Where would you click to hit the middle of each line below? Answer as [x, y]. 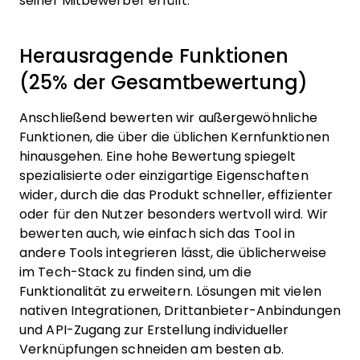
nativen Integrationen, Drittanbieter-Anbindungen [180, 311]
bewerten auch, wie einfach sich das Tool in [157, 234]
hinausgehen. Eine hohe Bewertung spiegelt [158, 157]
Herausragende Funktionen [154, 56]
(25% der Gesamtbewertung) [164, 83]
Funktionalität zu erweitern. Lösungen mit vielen [170, 292]
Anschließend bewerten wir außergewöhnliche [169, 118]
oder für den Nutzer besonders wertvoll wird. [162, 215]
